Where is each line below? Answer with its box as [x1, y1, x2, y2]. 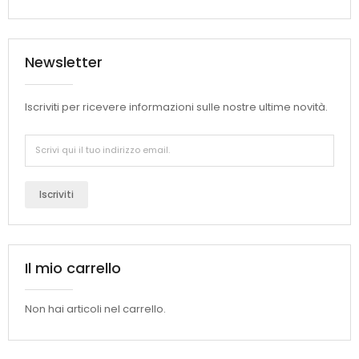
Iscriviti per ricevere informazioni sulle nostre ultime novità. [25, 99, 328, 115]
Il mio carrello [25, 257, 121, 278]
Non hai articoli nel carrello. [25, 301, 166, 317]
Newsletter [25, 52, 103, 73]
